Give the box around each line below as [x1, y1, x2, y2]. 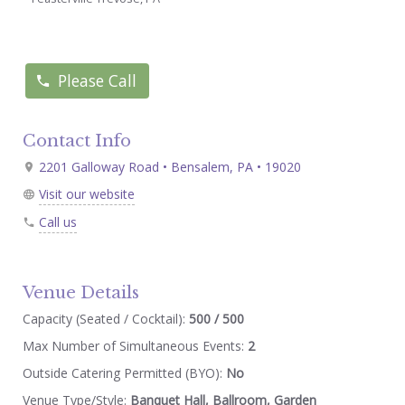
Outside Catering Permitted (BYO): [22, 363, 226, 381]
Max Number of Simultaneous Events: [22, 336, 248, 354]
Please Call [58, 70, 137, 92]
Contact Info [22, 129, 131, 151]
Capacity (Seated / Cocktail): [22, 309, 185, 327]
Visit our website [38, 184, 135, 202]
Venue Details [22, 281, 139, 303]
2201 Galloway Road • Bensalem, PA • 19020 [34, 157, 301, 175]
